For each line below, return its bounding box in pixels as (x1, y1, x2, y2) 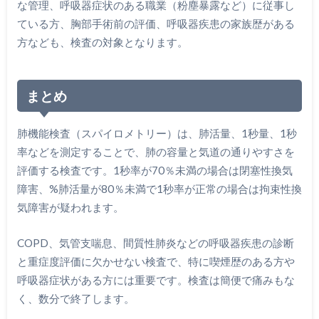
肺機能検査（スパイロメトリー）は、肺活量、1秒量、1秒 (16, 126, 297, 140)
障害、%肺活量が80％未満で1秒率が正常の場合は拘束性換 (16, 182, 302, 195)
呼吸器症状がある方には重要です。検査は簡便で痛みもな (16, 273, 295, 287)
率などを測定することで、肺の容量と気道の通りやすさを (16, 145, 295, 158)
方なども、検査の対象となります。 (16, 35, 188, 48)
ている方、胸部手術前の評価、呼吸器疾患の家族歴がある (16, 16, 295, 30)
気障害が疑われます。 (16, 200, 124, 214)
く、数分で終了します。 (16, 292, 135, 305)
